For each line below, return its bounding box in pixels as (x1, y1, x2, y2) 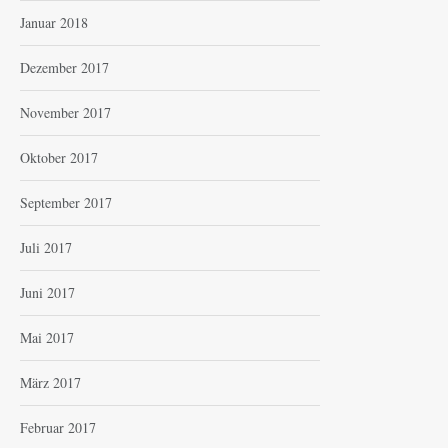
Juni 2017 (20, 283, 75, 303)
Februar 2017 (20, 418, 96, 438)
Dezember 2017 (20, 58, 109, 78)
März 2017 (20, 373, 81, 393)
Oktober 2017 (20, 148, 98, 168)
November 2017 (20, 103, 111, 123)
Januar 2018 (20, 13, 88, 33)
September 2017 (20, 193, 112, 213)
